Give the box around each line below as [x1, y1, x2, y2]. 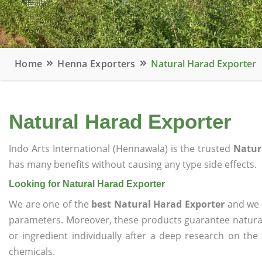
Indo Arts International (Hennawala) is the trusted [9, 142, 234, 155]
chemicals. [9, 245, 55, 258]
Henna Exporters [57, 57, 136, 70]
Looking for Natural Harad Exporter [9, 179, 165, 189]
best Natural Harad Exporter [91, 198, 225, 211]
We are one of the [9, 198, 92, 211]
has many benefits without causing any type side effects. [9, 158, 257, 171]
